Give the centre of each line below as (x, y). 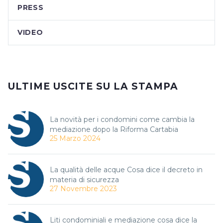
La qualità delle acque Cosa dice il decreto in (126, 170)
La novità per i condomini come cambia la (122, 120)
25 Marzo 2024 (75, 139)
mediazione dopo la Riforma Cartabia (114, 130)
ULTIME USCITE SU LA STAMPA (93, 87)
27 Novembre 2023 (83, 189)
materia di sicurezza (84, 180)
